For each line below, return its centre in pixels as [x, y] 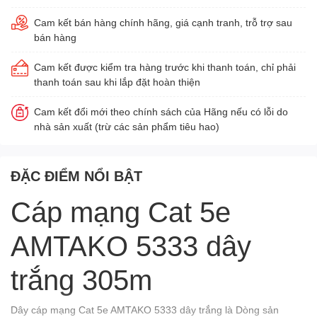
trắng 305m [81, 279]
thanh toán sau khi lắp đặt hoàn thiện [117, 81]
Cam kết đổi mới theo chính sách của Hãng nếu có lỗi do [161, 111]
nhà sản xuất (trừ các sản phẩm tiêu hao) [127, 126]
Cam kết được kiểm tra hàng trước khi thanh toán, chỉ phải [165, 67]
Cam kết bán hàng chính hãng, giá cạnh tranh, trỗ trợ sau [163, 22]
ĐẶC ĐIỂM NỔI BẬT [76, 175]
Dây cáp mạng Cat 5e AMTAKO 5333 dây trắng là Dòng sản [145, 309]
